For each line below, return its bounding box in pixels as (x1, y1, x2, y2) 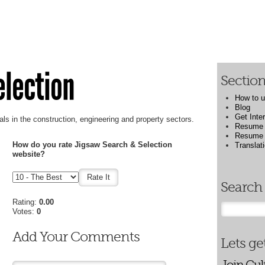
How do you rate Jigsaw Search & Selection (12, 140, 173, 149)
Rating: (12, 198, 40, 207)
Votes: (12, 207, 37, 216)
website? (12, 149, 46, 159)
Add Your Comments (12, 229, 140, 244)
